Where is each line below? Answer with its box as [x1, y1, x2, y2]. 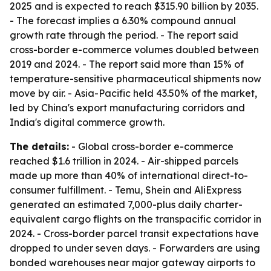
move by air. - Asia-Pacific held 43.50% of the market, [10, 87, 257, 99]
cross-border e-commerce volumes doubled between [10, 44, 259, 56]
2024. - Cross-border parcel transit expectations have [10, 227, 259, 240]
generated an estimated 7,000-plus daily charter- [10, 198, 243, 211]
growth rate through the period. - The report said [10, 29, 238, 41]
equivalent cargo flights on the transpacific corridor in [10, 213, 261, 225]
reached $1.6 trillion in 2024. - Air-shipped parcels [10, 155, 238, 167]
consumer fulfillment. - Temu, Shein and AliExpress [10, 184, 241, 196]
